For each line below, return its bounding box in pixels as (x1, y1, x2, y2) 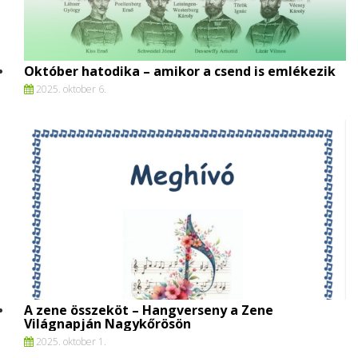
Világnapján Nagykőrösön (24, 314, 191, 332)
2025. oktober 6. (34, 82, 106, 96)
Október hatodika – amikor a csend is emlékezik (24, 62, 336, 80)
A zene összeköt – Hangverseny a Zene (24, 300, 273, 319)
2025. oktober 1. (34, 334, 106, 348)
